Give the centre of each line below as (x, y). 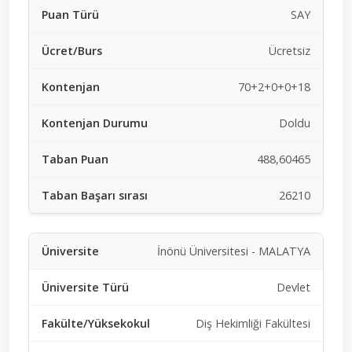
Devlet (293, 287)
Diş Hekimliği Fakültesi (253, 323)
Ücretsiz (290, 50)
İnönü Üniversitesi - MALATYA (234, 251)
